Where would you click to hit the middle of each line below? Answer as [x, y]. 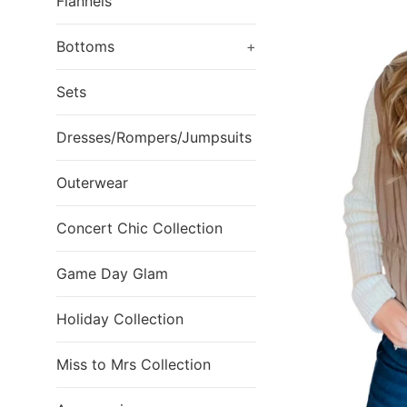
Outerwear [92, 183]
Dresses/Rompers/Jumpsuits [154, 137]
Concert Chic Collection [139, 228]
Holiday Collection [120, 319]
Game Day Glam [112, 273]
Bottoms [85, 46]
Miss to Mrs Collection [134, 364]
